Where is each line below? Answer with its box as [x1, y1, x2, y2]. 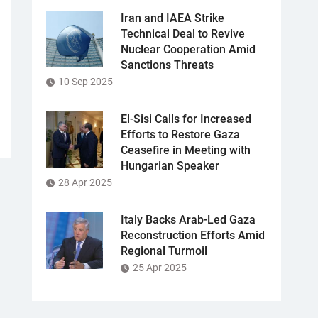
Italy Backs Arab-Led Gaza [121, 213, 256, 226]
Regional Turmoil [121, 244, 207, 258]
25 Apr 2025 [133, 262, 187, 273]
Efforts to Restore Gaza [121, 128, 240, 141]
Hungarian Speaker [121, 159, 219, 172]
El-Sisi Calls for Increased [121, 112, 251, 126]
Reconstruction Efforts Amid [121, 229, 265, 242]
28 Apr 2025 [58, 177, 112, 188]
